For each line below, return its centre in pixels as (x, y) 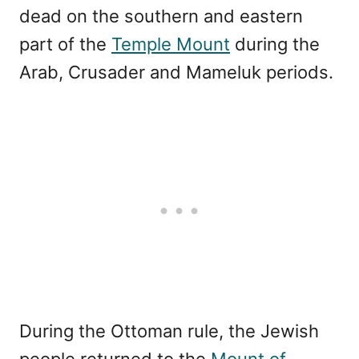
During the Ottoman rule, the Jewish (169, 331)
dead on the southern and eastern (161, 16)
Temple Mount (171, 44)
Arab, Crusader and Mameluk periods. (176, 72)
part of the (65, 44)
